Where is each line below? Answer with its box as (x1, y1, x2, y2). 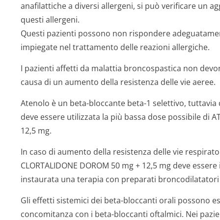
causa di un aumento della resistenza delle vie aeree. (21, 77, 216, 87)
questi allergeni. (21, 14, 80, 25)
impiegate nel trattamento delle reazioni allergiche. (21, 42, 210, 53)
